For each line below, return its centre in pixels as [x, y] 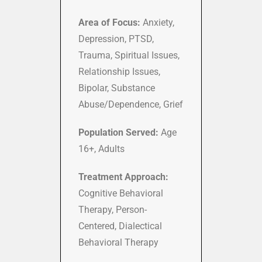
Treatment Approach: [123, 177]
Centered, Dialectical [120, 226]
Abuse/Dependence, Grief [131, 104]
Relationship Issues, [119, 71]
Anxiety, [157, 22]
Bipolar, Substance [117, 88]
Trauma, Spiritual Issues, [129, 55]
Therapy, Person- [113, 209]
